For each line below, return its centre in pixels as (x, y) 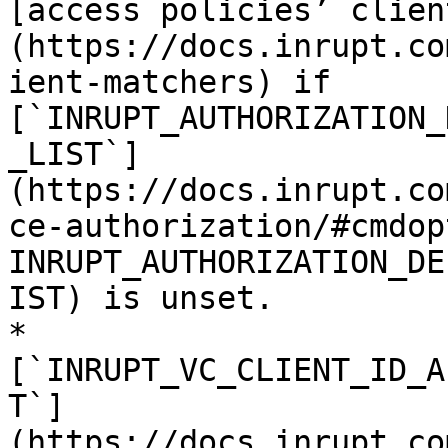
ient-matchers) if (169, 82)
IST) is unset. (141, 298)
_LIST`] (74, 154)
